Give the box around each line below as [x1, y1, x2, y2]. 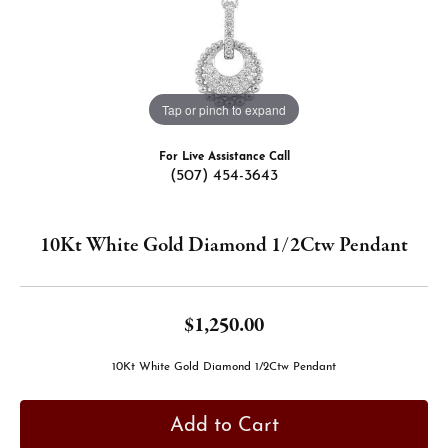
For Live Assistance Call [158, 151, 290, 163]
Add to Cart [169, 415, 279, 436]
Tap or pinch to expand [162, 100, 286, 118]
